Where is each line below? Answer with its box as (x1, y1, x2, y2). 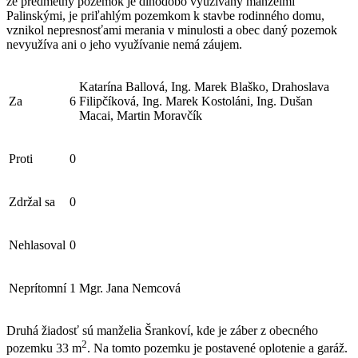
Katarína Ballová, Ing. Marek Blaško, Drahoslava (79, 80, 329, 94)
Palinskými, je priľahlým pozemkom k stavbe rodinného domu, (6, 9, 324, 23)
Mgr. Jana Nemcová (79, 281, 181, 296)
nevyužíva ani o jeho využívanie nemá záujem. (6, 38, 242, 52)
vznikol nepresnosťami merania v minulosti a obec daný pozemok (6, 23, 337, 38)
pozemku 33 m (6, 341, 82, 356)
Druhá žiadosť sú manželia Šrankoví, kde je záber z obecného (6, 324, 318, 338)
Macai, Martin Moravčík (79, 109, 202, 123)
